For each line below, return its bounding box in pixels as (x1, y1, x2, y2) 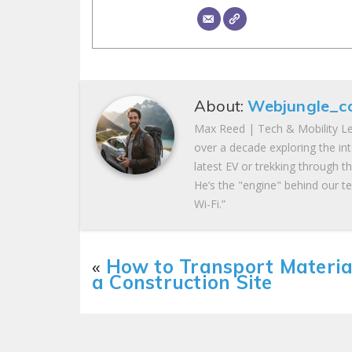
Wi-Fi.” (194, 196, 225, 212)
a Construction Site (92, 270, 273, 295)
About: (194, 96, 248, 116)
